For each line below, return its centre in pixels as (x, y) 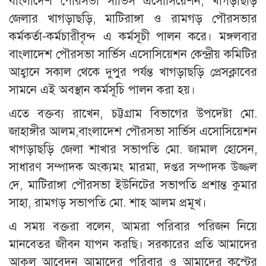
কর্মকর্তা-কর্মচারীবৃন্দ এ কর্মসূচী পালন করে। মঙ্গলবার (133, 36)
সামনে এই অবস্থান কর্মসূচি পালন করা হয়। (102, 90)
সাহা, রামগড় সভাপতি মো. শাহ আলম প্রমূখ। (108, 202)
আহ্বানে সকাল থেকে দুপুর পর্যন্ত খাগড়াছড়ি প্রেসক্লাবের (133, 72)
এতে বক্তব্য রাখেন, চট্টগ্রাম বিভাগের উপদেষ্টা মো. (133, 113)
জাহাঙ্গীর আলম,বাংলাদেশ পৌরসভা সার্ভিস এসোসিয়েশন (133, 131)
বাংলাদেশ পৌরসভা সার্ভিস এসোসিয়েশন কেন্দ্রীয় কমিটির (133, 54)
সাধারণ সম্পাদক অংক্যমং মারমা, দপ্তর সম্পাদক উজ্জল (133, 167)
